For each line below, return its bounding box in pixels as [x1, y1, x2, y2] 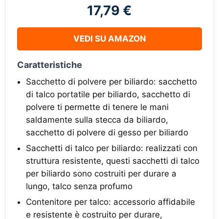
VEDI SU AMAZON [73, 34, 146, 44]
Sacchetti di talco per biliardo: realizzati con [26, 143, 197, 153]
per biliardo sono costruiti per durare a [26, 169, 176, 179]
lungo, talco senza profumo [26, 181, 132, 192]
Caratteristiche [17, 60, 82, 70]
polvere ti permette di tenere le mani [26, 102, 169, 112]
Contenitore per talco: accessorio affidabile [26, 197, 195, 207]
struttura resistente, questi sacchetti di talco [26, 156, 199, 166]
